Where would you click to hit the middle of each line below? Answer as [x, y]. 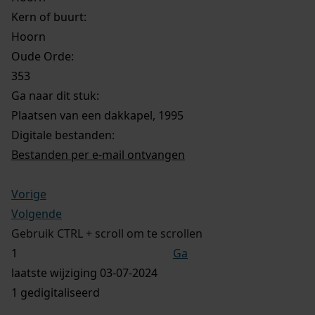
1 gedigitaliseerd [56, 292]
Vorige [29, 194]
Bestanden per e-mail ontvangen [98, 154]
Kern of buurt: [49, 17]
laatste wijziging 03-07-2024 [84, 272]
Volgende [37, 213]
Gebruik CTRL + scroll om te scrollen [107, 233]
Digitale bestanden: [63, 135]
